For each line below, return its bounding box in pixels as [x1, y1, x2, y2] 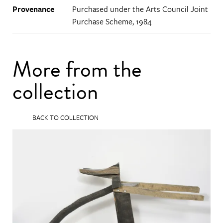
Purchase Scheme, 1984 [72, 15, 152, 28]
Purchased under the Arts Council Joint [72, 3, 208, 15]
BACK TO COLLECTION [32, 112, 99, 123]
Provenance [12, 3, 54, 15]
